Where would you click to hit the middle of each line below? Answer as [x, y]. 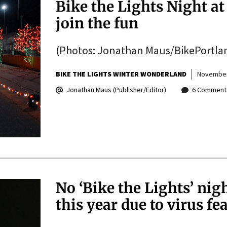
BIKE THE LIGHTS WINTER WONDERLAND [121, 74]
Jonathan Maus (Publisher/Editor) [116, 90]
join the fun [97, 24]
